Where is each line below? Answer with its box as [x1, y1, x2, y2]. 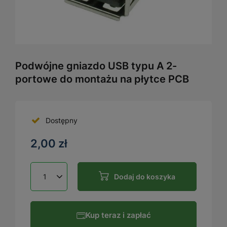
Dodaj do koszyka [114, 172, 175, 181]
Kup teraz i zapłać [85, 210, 151, 220]
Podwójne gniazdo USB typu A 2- [15, 59, 177, 72]
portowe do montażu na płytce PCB [15, 72, 189, 85]
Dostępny [46, 116, 78, 125]
